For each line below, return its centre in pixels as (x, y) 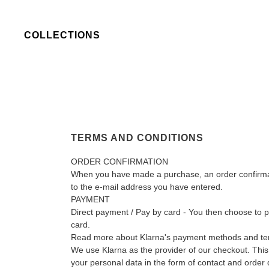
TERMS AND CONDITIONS (137, 138)
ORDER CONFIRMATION (119, 162)
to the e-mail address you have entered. (147, 187)
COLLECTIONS (62, 35)
